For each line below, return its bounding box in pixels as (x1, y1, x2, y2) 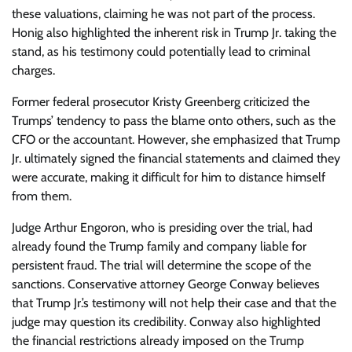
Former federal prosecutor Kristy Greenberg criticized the (12, 94, 310, 109)
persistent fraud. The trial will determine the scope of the (12, 258, 311, 273)
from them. (12, 189, 71, 203)
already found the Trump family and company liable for (12, 239, 306, 254)
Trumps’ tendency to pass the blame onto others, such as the (12, 113, 335, 128)
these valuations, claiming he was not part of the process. (12, 6, 315, 21)
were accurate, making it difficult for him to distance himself (12, 170, 325, 185)
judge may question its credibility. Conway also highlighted (12, 314, 321, 329)
